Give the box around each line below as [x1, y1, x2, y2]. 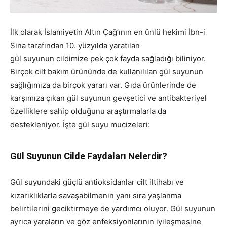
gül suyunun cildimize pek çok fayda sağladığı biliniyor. [10, 54, 206, 64]
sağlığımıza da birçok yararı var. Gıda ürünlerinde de [10, 80, 196, 90]
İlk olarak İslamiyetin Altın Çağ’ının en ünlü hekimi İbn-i [10, 27, 205, 37]
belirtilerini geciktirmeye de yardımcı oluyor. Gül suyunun [10, 204, 215, 214]
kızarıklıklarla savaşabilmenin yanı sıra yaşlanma [10, 191, 181, 201]
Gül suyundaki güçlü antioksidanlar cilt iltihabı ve [10, 177, 184, 187]
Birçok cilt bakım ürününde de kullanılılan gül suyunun [10, 67, 203, 77]
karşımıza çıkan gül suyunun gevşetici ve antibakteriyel [10, 93, 207, 103]
